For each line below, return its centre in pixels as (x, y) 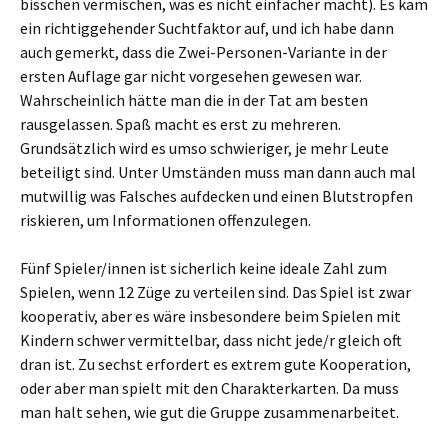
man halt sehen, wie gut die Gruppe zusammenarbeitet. (209, 412)
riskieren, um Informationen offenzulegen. (165, 220)
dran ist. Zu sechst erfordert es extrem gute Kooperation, (215, 364)
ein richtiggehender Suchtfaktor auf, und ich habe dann (207, 28)
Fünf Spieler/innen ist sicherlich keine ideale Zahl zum (203, 268)
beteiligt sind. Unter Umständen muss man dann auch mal (218, 172)
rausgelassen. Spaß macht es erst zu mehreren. (180, 124)
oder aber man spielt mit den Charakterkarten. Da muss (209, 388)
